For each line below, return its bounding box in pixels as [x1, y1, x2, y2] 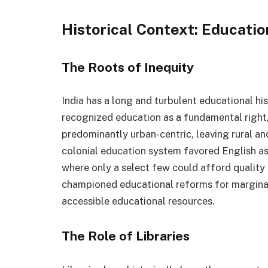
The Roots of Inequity [62, 59, 194, 75]
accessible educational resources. [62, 195, 215, 208]
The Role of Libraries [62, 229, 190, 244]
